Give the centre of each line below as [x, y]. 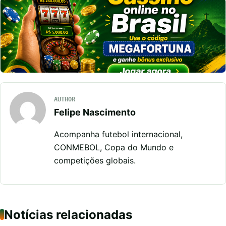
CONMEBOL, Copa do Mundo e [114, 147]
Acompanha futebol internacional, [118, 134]
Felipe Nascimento [95, 112]
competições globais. [95, 160]
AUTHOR [65, 99]
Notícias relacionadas [68, 214]
